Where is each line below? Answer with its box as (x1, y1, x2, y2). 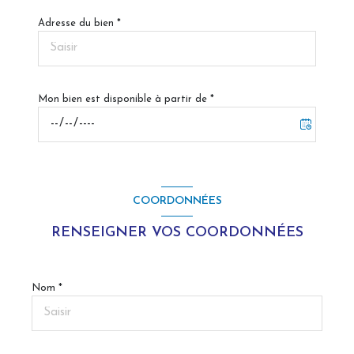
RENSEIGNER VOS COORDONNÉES (51, 224, 303, 240)
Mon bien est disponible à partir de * (38, 93, 214, 104)
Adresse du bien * (38, 17, 121, 28)
